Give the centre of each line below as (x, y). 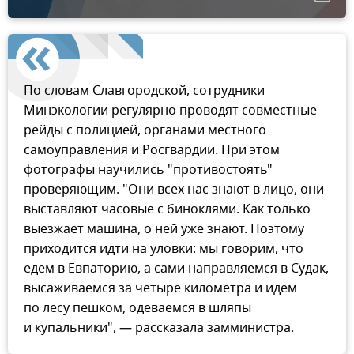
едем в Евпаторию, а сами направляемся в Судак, (176, 269)
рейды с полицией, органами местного (145, 131)
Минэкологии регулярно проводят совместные (170, 111)
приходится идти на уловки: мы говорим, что (164, 249)
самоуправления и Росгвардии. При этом (152, 151)
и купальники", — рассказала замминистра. (159, 328)
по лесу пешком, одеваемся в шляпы (137, 309)
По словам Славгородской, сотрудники (144, 91)
